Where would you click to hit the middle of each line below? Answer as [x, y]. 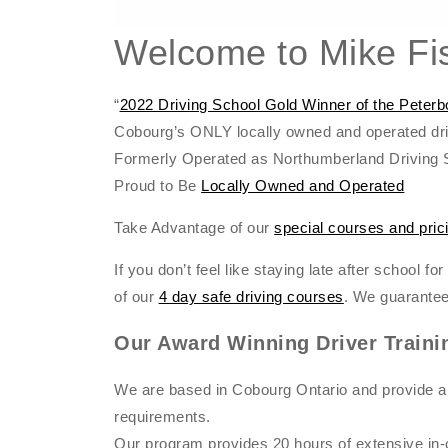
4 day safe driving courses [251, 297]
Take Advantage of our [194, 228]
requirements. [162, 417]
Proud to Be [158, 186]
